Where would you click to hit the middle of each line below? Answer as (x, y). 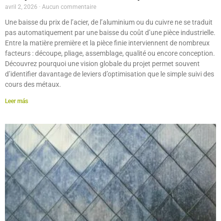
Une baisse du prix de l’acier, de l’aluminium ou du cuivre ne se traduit (109, 22)
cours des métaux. (33, 84)
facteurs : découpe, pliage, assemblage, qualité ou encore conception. (110, 53)
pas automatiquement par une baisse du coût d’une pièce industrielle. (110, 33)
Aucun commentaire (68, 7)
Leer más (17, 101)
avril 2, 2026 (22, 7)
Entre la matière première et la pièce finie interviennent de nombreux (107, 43)
